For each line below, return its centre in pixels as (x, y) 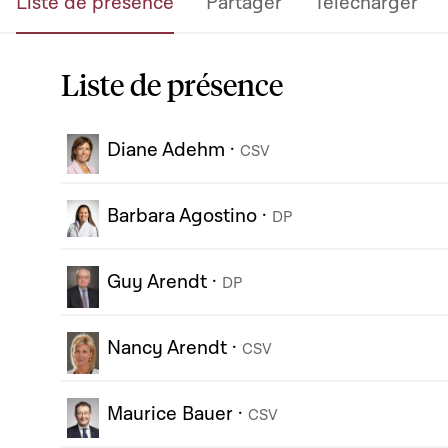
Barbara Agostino (182, 216)
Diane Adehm (166, 150)
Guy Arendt (157, 282)
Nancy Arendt (167, 348)
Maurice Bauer (170, 414)
